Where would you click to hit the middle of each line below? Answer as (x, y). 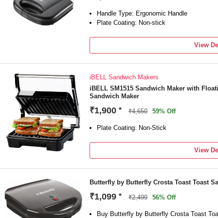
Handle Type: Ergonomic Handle (142, 13)
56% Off (164, 197)
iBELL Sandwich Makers (124, 77)
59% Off (164, 111)
